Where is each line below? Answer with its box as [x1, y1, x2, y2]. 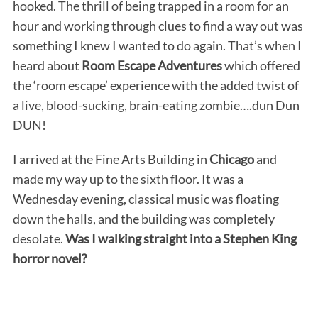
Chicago [209, 150, 254, 167]
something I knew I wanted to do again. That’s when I [12, 37, 302, 53]
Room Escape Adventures [81, 57, 222, 73]
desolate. [12, 230, 65, 246]
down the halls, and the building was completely [12, 210, 275, 226]
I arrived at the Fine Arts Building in [12, 150, 209, 167]
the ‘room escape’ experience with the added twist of [12, 77, 299, 93]
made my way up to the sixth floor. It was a [12, 170, 243, 187]
